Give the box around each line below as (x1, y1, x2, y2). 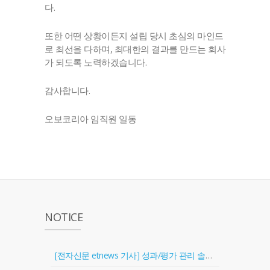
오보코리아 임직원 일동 (45, 112, 136, 125)
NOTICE (45, 209, 83, 224)
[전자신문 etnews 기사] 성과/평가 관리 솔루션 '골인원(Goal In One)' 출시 (205, 249, 212, 261)
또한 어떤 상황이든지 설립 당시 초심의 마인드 (45, 29, 224, 42)
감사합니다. (45, 84, 90, 96)
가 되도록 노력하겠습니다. (45, 55, 146, 68)
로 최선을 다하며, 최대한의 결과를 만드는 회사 (45, 42, 225, 55)
